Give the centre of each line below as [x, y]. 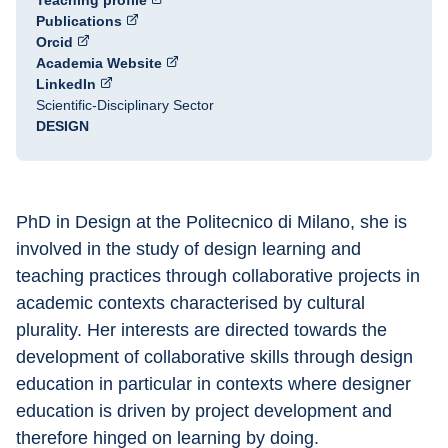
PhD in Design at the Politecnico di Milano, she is [214, 222]
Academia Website [99, 63]
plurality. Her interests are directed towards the [204, 330]
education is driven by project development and [206, 411]
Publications [79, 21]
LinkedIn [66, 84]
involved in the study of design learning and [191, 249]
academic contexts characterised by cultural [193, 303]
